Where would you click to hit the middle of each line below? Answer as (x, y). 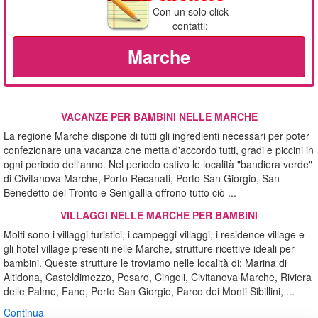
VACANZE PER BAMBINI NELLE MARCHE (159, 117)
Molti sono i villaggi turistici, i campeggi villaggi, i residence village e (154, 235)
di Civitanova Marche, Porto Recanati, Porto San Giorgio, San (142, 179)
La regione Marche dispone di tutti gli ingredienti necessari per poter (157, 136)
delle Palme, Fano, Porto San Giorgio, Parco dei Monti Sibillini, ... (149, 291)
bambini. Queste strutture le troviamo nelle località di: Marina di (145, 263)
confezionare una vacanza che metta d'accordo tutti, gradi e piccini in (159, 150)
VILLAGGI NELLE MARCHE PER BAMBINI (159, 215)
